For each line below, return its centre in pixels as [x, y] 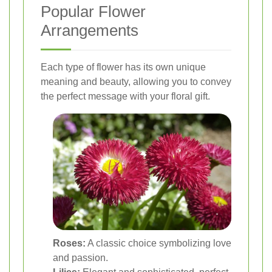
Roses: [69, 243]
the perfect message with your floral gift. [125, 96]
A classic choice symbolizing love [158, 243]
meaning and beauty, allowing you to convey [136, 81]
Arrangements [90, 30]
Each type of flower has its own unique [123, 67]
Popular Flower [93, 11]
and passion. [80, 258]
